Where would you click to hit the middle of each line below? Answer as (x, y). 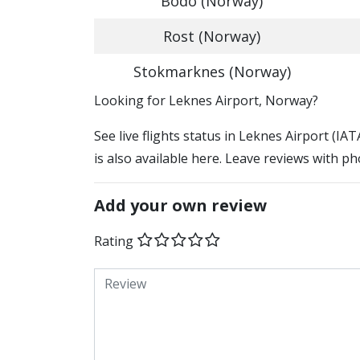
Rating (114, 241)
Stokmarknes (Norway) (212, 72)
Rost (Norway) (212, 36)
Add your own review (180, 205)
